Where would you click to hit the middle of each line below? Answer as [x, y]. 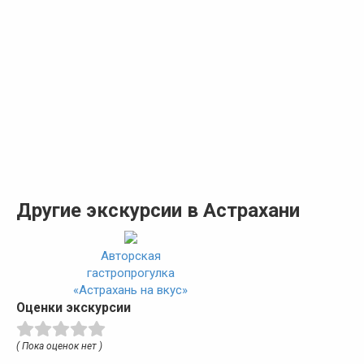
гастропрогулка [130, 273]
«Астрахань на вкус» [131, 290]
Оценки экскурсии [74, 307]
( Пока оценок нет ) [59, 346]
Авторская [130, 256]
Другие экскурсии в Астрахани [158, 210]
